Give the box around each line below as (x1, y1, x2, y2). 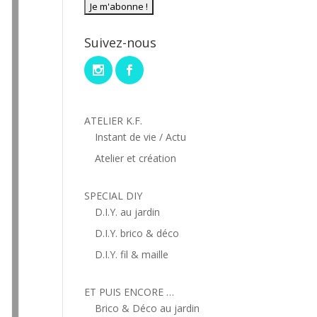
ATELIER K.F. (84, 113, 143, 127)
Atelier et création (95, 151, 177, 165)
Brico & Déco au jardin (95, 301, 200, 315)
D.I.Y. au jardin (95, 204, 161, 219)
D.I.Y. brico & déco (95, 226, 180, 240)
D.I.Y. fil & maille (95, 247, 169, 261)
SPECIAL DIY (84, 188, 143, 202)
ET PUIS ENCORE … (84, 284, 175, 299)
